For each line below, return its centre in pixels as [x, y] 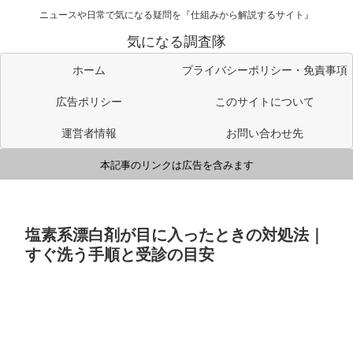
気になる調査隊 [176, 41]
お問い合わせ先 [264, 133]
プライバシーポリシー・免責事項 [264, 70]
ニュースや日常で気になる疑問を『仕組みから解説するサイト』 [176, 14]
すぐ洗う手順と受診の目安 [120, 253]
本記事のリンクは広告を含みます [176, 165]
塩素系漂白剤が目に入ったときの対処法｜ [175, 233]
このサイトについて [264, 101]
